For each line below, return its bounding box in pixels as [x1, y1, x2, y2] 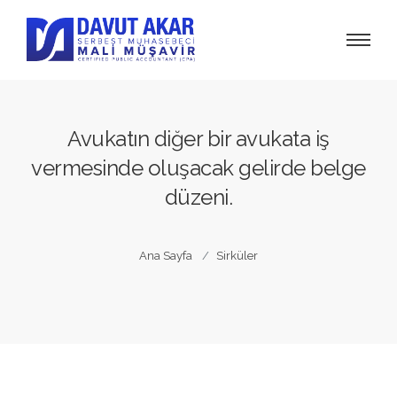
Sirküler [216, 248, 258, 262]
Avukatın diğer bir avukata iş [67, 126, 330, 152]
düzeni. [164, 184, 233, 210]
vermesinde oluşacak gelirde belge [31, 155, 366, 181]
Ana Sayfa [139, 248, 192, 262]
